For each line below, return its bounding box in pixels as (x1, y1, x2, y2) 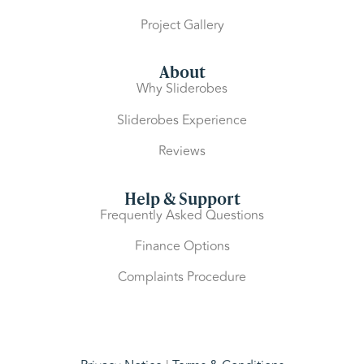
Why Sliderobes (136, 79, 227, 99)
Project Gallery (140, 15, 224, 35)
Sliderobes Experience (117, 110, 247, 130)
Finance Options (134, 236, 230, 256)
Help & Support (123, 184, 240, 210)
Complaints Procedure (118, 267, 246, 288)
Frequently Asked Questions (100, 205, 264, 225)
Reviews (158, 141, 206, 162)
